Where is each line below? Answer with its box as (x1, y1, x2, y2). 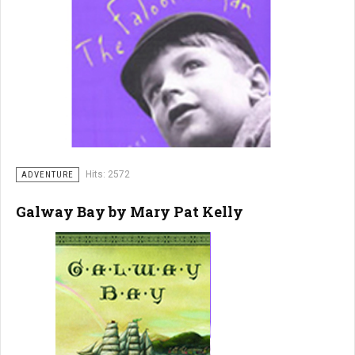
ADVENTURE (21, 170, 74, 180)
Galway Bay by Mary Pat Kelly (16, 202, 243, 221)
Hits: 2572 (86, 169, 130, 180)
